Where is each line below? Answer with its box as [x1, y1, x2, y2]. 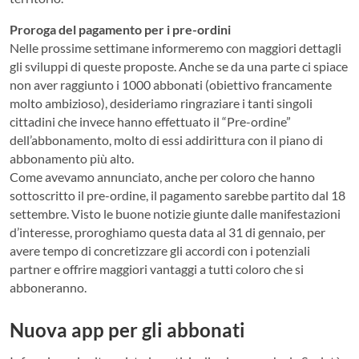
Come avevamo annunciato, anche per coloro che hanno [10, 168, 315, 184]
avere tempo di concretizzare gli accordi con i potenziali [10, 242, 310, 258]
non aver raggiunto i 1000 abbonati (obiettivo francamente [10, 76, 332, 92]
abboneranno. [10, 279, 87, 295]
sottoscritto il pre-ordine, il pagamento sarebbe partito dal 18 [10, 187, 345, 203]
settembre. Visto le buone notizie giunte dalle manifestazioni [10, 205, 341, 221]
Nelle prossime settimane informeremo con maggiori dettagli [10, 39, 341, 55]
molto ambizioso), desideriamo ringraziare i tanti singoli [10, 95, 313, 111]
